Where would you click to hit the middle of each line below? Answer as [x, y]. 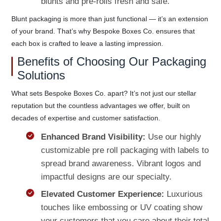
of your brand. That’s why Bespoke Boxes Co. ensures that [103, 31]
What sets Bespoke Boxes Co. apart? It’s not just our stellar [104, 93]
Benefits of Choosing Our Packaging [111, 61]
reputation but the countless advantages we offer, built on [100, 105]
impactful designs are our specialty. [106, 177]
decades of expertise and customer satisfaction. [86, 118]
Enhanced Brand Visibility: [93, 137]
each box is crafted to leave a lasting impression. [87, 43]
